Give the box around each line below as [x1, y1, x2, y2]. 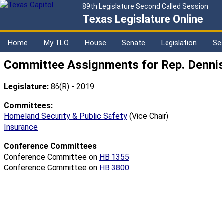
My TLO [44, 38, 69, 47]
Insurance [4, 122, 38, 132]
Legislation [161, 38, 197, 47]
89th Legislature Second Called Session [82, 2, 208, 10]
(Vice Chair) [127, 111, 168, 121]
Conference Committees [4, 141, 97, 151]
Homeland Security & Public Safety [4, 111, 127, 121]
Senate [122, 38, 145, 47]
